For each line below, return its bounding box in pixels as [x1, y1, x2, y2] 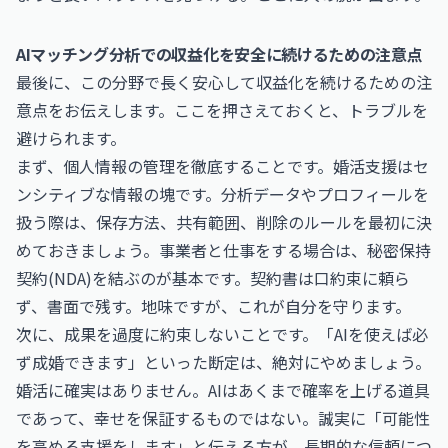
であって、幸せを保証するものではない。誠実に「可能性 [16, 406, 430, 430]
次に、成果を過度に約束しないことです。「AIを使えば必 [16, 322, 428, 346]
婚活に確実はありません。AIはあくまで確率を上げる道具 [16, 378, 430, 402]
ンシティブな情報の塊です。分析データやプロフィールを [16, 182, 429, 206]
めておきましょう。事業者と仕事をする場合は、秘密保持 [16, 238, 431, 262]
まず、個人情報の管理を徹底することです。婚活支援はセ [16, 154, 429, 178]
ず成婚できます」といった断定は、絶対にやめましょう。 [16, 350, 431, 374]
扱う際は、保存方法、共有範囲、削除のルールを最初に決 [16, 210, 432, 234]
